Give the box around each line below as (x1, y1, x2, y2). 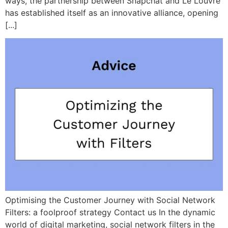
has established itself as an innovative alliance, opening (5, 7, 218, 18)
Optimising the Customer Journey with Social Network (5, 194, 215, 205)
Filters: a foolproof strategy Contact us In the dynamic (5, 207, 215, 217)
